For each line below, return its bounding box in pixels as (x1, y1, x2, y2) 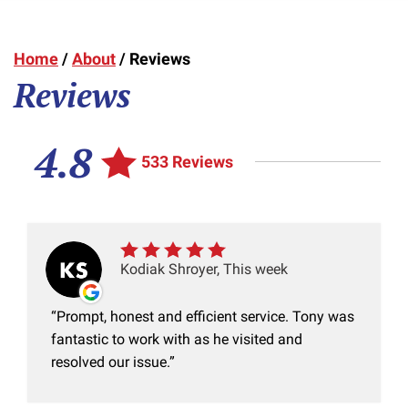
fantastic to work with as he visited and (51, 331, 302, 349)
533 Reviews (140, 152, 233, 172)
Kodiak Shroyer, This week (120, 260, 288, 279)
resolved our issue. (51, 353, 169, 372)
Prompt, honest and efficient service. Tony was (56, 308, 354, 326)
